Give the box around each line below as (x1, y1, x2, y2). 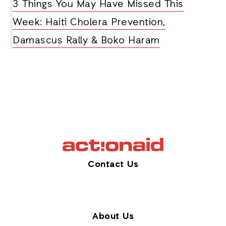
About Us (92, 210, 134, 222)
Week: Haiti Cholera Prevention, (13, 16, 165, 29)
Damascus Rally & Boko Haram (13, 34, 160, 47)
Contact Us (88, 158, 138, 171)
